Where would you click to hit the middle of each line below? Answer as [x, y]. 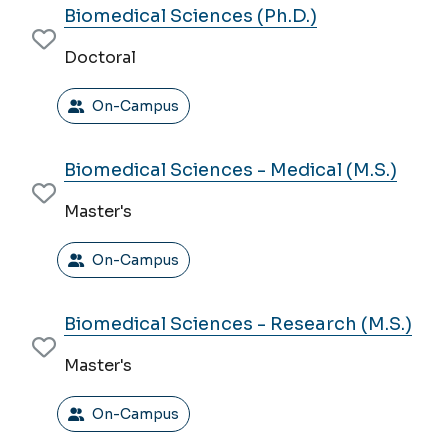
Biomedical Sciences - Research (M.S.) [238, 324]
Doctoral [100, 58]
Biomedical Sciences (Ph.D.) [190, 16]
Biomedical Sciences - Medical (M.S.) [230, 170]
